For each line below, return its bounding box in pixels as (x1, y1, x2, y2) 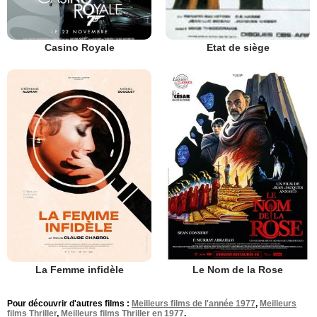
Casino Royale (44, 42, 115, 53)
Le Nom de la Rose (192, 264, 283, 275)
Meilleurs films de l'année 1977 (132, 299, 255, 309)
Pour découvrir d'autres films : (7, 299, 132, 309)
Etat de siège (206, 42, 270, 54)
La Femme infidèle (35, 264, 124, 275)
